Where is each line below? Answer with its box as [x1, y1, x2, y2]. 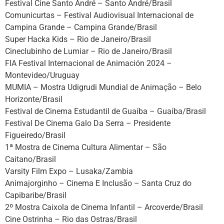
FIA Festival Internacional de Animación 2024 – [5, 58, 172, 68]
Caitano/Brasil [5, 154, 56, 164]
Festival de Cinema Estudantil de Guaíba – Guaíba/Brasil [5, 106, 206, 116]
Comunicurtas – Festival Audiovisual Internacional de [5, 10, 193, 20]
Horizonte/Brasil [5, 94, 62, 104]
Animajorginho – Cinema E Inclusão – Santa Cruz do [5, 178, 191, 188]
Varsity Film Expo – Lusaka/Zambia [5, 166, 133, 176]
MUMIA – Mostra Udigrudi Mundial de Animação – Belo [5, 82, 201, 92]
